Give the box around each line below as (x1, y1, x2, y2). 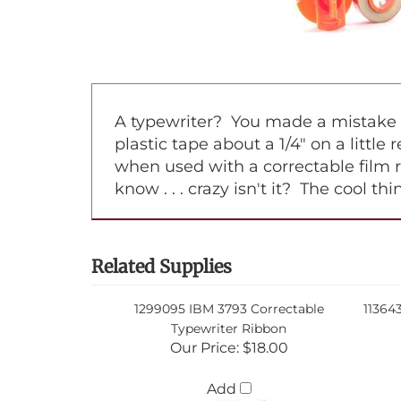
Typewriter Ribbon (171, 320, 286, 337)
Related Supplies (91, 255, 232, 277)
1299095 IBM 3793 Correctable (133, 301, 324, 317)
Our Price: (169, 339, 239, 356)
